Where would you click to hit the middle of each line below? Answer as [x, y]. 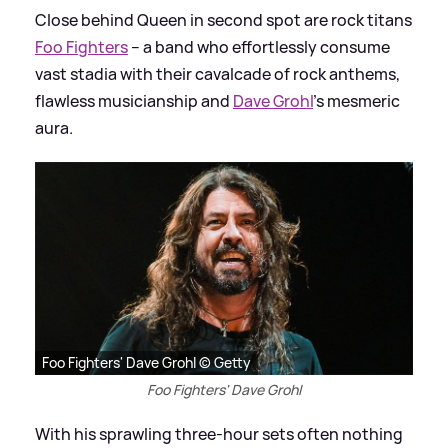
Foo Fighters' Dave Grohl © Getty [146, 363]
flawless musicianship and [134, 101]
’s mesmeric [356, 101]
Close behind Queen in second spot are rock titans [223, 20]
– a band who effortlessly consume [259, 47]
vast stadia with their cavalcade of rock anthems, [217, 74]
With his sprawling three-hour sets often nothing [219, 434]
